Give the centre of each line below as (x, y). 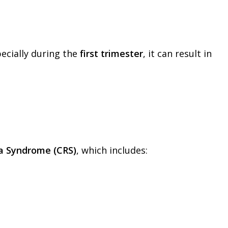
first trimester (111, 53)
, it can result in (177, 53)
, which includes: (112, 150)
